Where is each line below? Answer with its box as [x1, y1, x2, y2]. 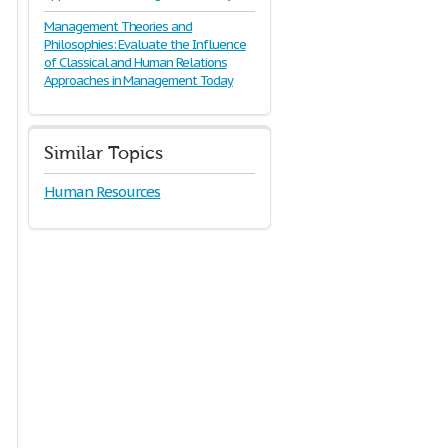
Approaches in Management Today [44, 72, 233, 89]
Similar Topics [44, 143, 163, 164]
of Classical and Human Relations [44, 54, 227, 71]
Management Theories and [44, 18, 193, 35]
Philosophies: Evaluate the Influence [44, 36, 246, 53]
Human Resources [44, 182, 161, 201]
